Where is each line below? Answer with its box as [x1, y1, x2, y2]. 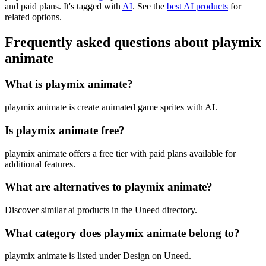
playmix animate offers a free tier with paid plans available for [5, 148, 236, 159]
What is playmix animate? [5, 78, 133, 91]
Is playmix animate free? [5, 123, 125, 137]
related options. [5, 11, 62, 22]
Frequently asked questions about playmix [5, 34, 261, 50]
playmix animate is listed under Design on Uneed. [5, 251, 191, 261]
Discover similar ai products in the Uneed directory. [5, 205, 197, 215]
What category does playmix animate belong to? [5, 226, 240, 239]
